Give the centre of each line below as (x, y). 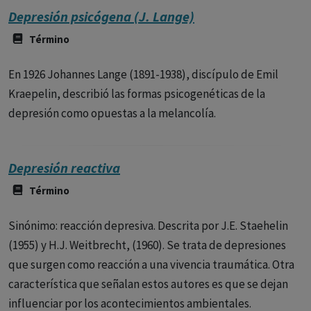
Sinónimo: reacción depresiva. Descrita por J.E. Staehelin (148, 226)
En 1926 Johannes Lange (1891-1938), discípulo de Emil (143, 74)
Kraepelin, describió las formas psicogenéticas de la (137, 94)
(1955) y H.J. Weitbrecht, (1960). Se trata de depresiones (147, 245)
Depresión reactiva (64, 168)
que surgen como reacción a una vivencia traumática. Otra (151, 264)
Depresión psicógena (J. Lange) (101, 16)
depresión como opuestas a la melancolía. (112, 113)
